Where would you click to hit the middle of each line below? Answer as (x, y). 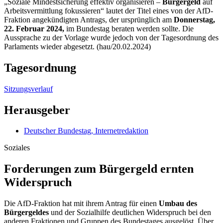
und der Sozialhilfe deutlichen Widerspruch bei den (130, 213)
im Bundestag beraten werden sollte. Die (129, 28)
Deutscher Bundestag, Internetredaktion (86, 131)
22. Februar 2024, (34, 28)
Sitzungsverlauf (28, 89)
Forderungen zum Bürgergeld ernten (99, 169)
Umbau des (178, 204)
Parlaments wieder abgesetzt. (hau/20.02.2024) (77, 46)
